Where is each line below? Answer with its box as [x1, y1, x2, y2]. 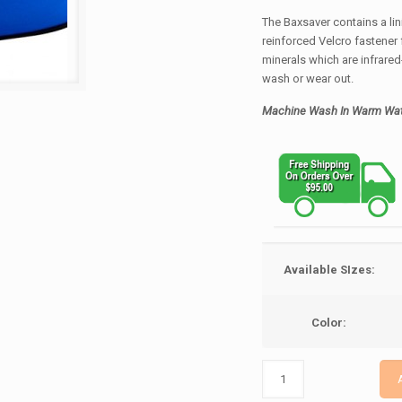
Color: [311, 315, 347, 329]
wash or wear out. [262, 72, 354, 85]
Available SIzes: [283, 262, 375, 276]
